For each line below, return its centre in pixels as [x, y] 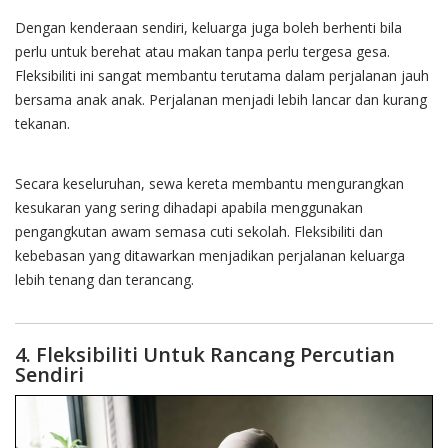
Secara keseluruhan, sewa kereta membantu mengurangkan [209, 184]
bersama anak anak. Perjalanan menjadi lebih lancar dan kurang [221, 100]
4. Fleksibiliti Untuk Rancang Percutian [205, 355]
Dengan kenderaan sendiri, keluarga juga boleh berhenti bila [208, 28]
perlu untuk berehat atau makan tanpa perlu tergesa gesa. [202, 52]
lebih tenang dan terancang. [104, 280]
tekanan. [42, 124]
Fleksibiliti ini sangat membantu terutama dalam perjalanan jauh [222, 76]
